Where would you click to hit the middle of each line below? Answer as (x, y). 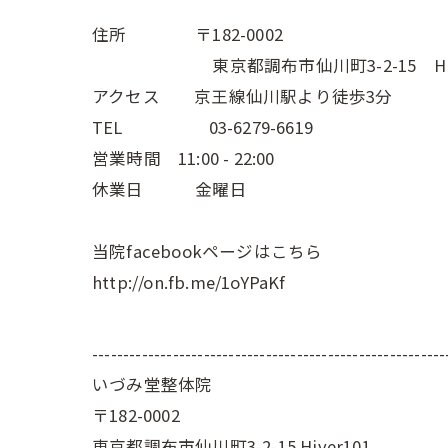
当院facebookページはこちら (207, 251)
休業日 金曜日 (169, 189)
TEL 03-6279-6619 (202, 127)
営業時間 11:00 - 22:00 (183, 158)
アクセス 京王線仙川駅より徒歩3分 (242, 96)
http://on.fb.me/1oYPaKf (189, 282)
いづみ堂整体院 (152, 384)
